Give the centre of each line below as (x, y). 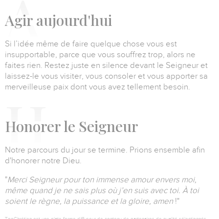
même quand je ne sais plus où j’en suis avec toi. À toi (102, 191)
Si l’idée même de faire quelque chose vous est (91, 44)
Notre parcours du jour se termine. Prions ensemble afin (105, 150)
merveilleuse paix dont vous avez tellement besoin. (98, 87)
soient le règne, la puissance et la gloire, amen (90, 201)
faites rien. (25, 66)
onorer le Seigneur (77, 126)
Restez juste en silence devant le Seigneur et (126, 66)
